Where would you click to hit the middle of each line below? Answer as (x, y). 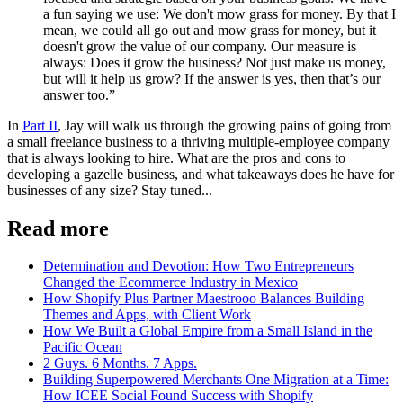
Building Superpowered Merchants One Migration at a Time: (216, 380)
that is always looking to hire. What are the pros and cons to (176, 157)
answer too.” (79, 94)
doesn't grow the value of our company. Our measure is (200, 46)
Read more (58, 228)
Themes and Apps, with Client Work (147, 315)
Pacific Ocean (83, 347)
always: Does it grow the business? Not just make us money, (215, 62)
